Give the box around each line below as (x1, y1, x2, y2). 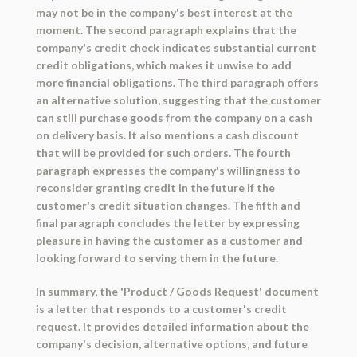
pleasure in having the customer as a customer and (35, 233, 303, 248)
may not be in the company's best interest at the (35, 6, 292, 20)
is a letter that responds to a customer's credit (35, 302, 287, 316)
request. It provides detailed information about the (35, 320, 309, 334)
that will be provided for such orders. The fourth (35, 146, 291, 160)
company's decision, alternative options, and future (35, 337, 308, 351)
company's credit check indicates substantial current (35, 41, 316, 55)
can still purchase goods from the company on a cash (35, 111, 312, 125)
